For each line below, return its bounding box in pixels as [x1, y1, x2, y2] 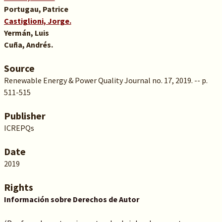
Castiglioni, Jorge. [3, 16, 71, 26]
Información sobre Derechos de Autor [3, 194, 139, 204]
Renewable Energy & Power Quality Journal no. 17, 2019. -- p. [3, 75, 208, 85]
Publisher [3, 110, 46, 122]
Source [3, 62, 35, 74]
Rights [3, 181, 33, 193]
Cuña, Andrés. [3, 40, 53, 50]
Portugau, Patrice [3, 4, 68, 14]
